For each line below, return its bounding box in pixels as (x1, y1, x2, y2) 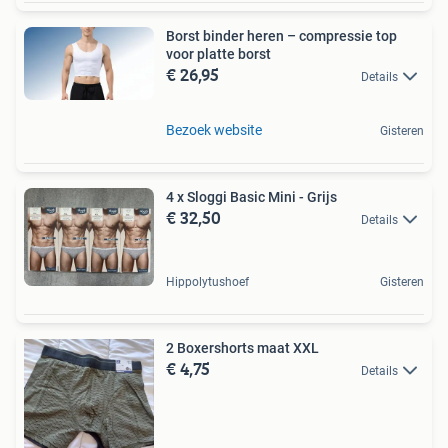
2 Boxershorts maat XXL (166, 339, 319, 356)
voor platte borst (166, 45, 271, 62)
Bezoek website (166, 122, 262, 138)
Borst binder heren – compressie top (166, 27, 397, 44)
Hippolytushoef (166, 274, 249, 289)
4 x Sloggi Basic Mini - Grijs (166, 189, 337, 205)
